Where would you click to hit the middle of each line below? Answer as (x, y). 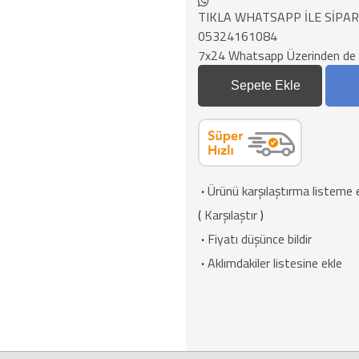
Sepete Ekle (266, 85)
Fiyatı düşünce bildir (259, 239)
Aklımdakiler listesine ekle (274, 263)
